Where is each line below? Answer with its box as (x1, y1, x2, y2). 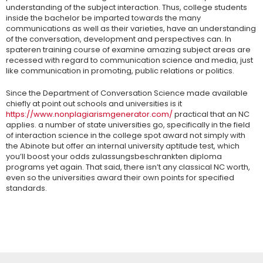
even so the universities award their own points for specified (6, 172, 234, 183)
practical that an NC (173, 109, 249, 120)
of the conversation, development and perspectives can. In (6, 33, 231, 45)
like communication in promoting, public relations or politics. (6, 65, 234, 76)
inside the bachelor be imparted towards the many (6, 12, 201, 23)
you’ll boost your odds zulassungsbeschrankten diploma (6, 151, 222, 162)
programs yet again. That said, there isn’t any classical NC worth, (6, 161, 250, 173)
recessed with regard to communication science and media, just (6, 55, 253, 66)
